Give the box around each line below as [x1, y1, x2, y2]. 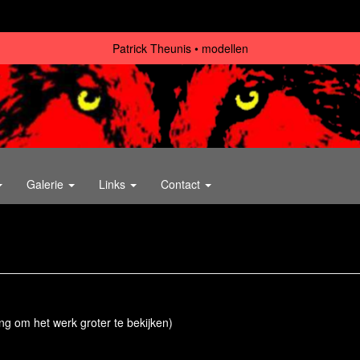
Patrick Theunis [112, 40, 191, 56]
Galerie [27, 176, 67, 193]
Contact [161, 176, 203, 193]
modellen [201, 40, 248, 56]
